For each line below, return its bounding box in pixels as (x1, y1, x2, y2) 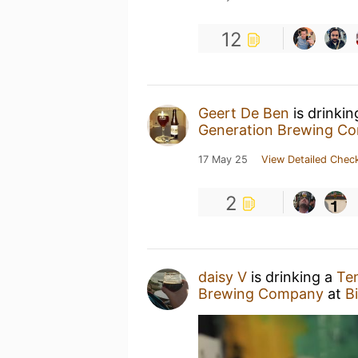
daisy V (198, 268, 247, 285)
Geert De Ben (198, 105, 289, 121)
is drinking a (247, 268, 336, 285)
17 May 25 (198, 153, 248, 165)
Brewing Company (198, 285, 324, 302)
